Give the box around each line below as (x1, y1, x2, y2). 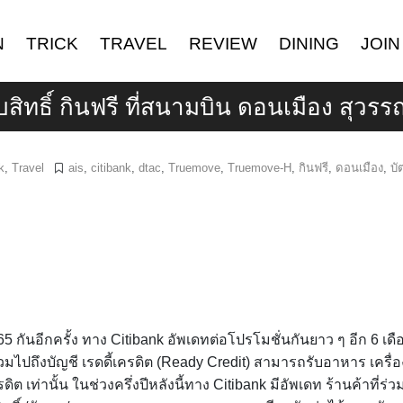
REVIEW (188, 34, 257, 53)
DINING (278, 34, 339, 53)
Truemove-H (228, 161, 291, 175)
